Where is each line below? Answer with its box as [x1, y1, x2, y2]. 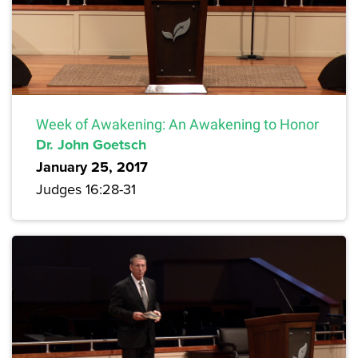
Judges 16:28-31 [36, 179, 136, 200]
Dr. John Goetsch [36, 134, 146, 156]
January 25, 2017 [36, 157, 148, 178]
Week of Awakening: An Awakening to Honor [36, 116, 319, 133]
